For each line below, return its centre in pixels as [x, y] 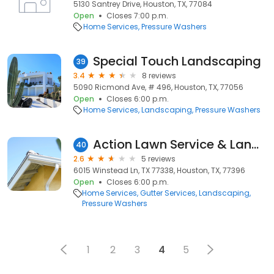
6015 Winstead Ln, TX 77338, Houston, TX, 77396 [159, 170]
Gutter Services [168, 193]
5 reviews [158, 159]
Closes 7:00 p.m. [137, 16]
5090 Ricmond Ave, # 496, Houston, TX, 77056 [158, 87]
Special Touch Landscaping [177, 61]
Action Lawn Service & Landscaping [255, 144]
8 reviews [159, 76]
